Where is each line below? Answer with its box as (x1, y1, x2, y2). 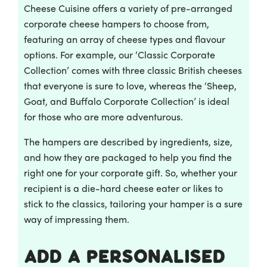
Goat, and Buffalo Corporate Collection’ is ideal (24, 94, 229, 108)
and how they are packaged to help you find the (24, 150, 232, 164)
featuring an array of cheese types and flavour (24, 32, 225, 46)
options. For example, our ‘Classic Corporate (24, 47, 215, 61)
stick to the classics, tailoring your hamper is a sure (24, 196, 243, 210)
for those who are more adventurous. (24, 109, 183, 123)
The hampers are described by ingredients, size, (24, 134, 232, 148)
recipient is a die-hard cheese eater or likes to (24, 181, 223, 195)
